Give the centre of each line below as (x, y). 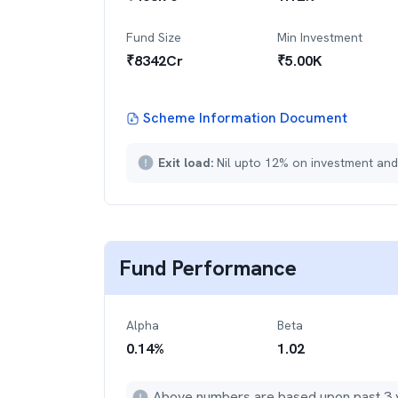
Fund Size (154, 37)
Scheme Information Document (245, 118)
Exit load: (187, 163)
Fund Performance (208, 268)
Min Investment (320, 37)
